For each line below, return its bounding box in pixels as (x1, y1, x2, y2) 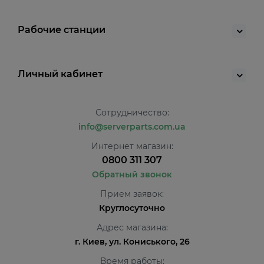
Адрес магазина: (96, 222, 168, 233)
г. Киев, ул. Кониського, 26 (74, 236, 190, 247)
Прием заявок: (100, 189, 164, 199)
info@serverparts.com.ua (78, 121, 186, 132)
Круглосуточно (99, 203, 165, 213)
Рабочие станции (18, 24, 105, 35)
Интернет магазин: (91, 141, 173, 151)
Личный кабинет (18, 68, 103, 80)
